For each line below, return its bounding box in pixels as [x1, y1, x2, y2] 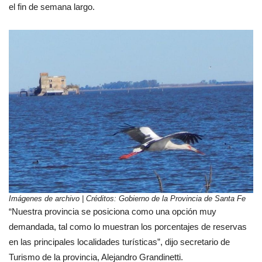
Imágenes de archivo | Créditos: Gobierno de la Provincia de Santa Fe [9, 194, 246, 204]
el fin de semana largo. [9, 2, 95, 12]
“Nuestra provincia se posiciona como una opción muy [9, 206, 216, 217]
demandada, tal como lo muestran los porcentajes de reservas [9, 222, 247, 232]
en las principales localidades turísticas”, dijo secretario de [9, 237, 230, 247]
